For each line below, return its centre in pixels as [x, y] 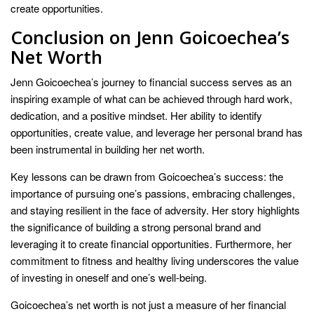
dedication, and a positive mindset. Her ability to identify [136, 116]
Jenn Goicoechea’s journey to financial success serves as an [151, 82]
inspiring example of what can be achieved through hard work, [151, 99]
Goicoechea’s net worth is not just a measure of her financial [148, 305]
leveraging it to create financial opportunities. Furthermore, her [151, 244]
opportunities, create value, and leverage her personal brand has [157, 132]
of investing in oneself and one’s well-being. [109, 278]
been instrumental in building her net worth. [108, 149]
